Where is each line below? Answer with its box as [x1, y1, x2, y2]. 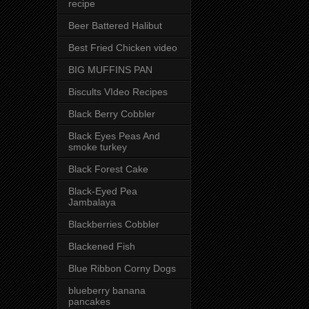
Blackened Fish [68, 240, 135, 252]
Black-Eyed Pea [68, 185, 137, 197]
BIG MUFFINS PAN [68, 63, 152, 75]
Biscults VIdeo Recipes [68, 86, 168, 97]
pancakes [68, 295, 110, 307]
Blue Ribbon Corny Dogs [68, 262, 176, 274]
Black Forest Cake [68, 163, 148, 175]
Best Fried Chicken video [68, 41, 177, 53]
